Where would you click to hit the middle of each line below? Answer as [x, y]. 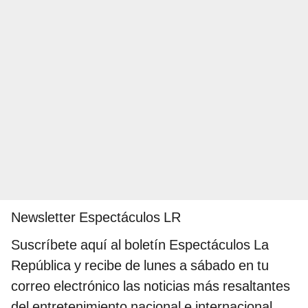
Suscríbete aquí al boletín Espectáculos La [140, 245]
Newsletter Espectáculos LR [96, 218]
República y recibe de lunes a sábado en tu [140, 266]
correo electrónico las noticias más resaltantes [151, 286]
